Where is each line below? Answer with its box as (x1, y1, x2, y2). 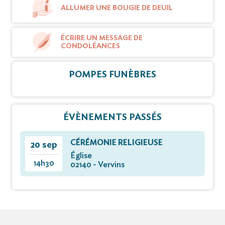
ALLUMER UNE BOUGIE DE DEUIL (61, 4, 173, 12)
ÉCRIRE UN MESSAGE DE (61, 34, 143, 42)
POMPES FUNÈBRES (69, 70, 156, 79)
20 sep (30, 140, 57, 150)
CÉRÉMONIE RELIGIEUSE (70, 138, 163, 147)
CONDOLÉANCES (61, 42, 120, 50)
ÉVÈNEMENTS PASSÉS (63, 113, 162, 122)
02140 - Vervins (70, 160, 125, 169)
